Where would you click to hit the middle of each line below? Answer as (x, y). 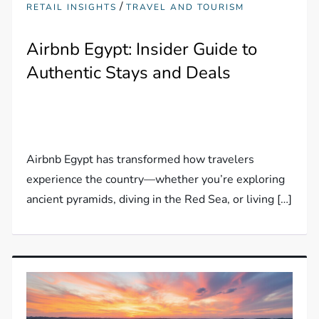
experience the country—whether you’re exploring (156, 179)
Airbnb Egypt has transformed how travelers (141, 159)
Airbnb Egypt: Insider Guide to (142, 49)
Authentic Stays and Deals (129, 72)
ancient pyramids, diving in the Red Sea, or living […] (159, 199)
